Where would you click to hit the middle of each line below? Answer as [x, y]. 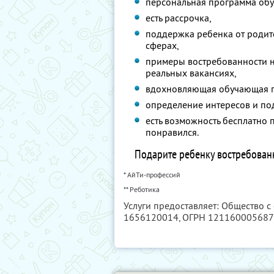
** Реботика [142, 189]
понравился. [172, 132]
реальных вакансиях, [191, 73]
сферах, [162, 45]
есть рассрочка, [179, 18]
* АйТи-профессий [152, 175]
